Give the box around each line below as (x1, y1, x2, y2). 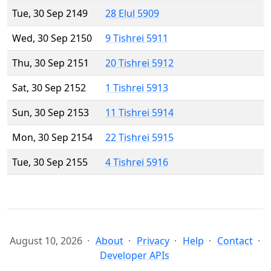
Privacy (136, 234, 169, 248)
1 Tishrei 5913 (105, 81, 168, 95)
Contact (217, 234, 253, 248)
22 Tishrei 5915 (105, 131, 174, 145)
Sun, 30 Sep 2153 (12, 106, 89, 120)
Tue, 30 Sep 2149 (12, 7, 88, 21)
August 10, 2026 (9, 234, 82, 248)
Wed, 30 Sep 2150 (12, 31, 92, 45)
